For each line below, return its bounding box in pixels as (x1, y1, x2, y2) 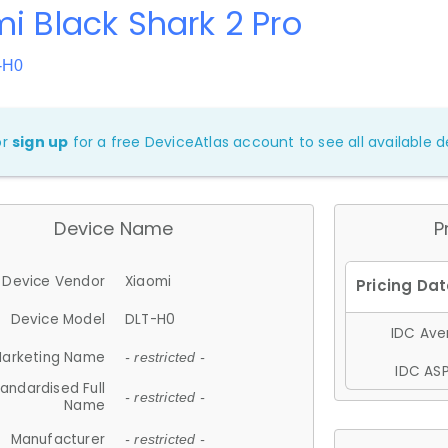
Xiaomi (125, 271, 172, 291)
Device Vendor (2, 271, 105, 291)
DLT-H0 (125, 309, 176, 329)
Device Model (10, 309, 105, 329)
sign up (12, 132, 69, 152)
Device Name (54, 216, 174, 241)
